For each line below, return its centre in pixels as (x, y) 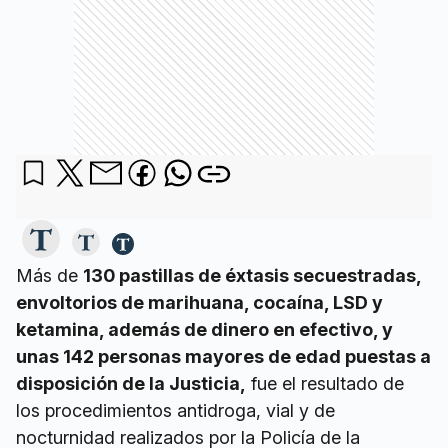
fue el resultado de (325, 384)
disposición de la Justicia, (131, 384)
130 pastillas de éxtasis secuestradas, (252, 276)
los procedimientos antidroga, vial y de (175, 411)
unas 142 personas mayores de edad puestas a (223, 357)
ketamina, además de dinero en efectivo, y (204, 330)
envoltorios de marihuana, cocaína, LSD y (199, 303)
